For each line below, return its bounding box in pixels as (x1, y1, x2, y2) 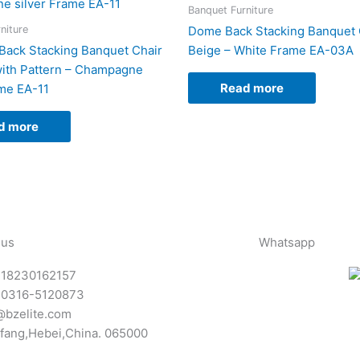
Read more (220, 80, 284, 96)
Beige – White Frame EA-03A (188, 43, 354, 59)
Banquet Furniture (188, 3, 273, 16)
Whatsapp (258, 235, 315, 251)
